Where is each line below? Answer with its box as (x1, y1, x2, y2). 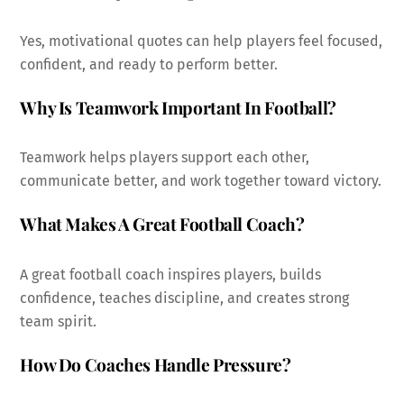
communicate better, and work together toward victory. (20, 172, 382, 190)
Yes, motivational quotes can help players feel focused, (20, 32, 383, 50)
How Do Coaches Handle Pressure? (20, 352, 291, 376)
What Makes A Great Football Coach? (20, 212, 305, 236)
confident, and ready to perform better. (20, 55, 279, 73)
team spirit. (20, 312, 97, 330)
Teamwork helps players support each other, (20, 149, 310, 167)
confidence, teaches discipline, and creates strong (20, 289, 350, 307)
